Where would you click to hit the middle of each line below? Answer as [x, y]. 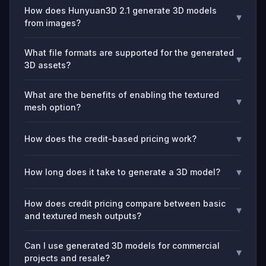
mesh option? [53, 107]
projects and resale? [67, 258]
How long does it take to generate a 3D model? [122, 172]
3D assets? [47, 65]
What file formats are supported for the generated [129, 53]
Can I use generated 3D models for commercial [122, 246]
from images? [53, 23]
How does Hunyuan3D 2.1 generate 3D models [121, 10]
